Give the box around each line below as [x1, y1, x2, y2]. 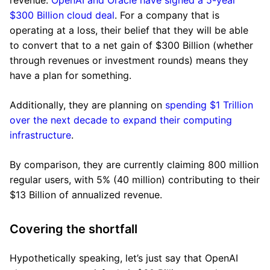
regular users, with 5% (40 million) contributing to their [10, 174, 260, 186]
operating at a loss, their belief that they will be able [10, 24, 248, 36]
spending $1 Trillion [165, 99, 253, 111]
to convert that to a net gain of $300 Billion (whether [10, 39, 253, 51]
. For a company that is [115, 9, 219, 21]
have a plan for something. [10, 69, 131, 81]
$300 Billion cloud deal [10, 9, 115, 21]
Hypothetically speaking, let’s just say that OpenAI [10, 252, 238, 264]
